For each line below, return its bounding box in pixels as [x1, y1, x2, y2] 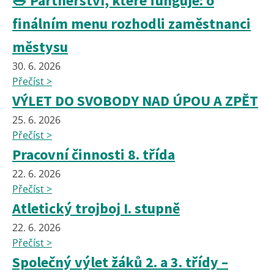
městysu [12, 37, 68, 57]
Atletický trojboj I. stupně [12, 199, 180, 218]
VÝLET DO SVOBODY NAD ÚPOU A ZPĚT [12, 91, 258, 111]
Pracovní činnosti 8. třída [12, 145, 175, 165]
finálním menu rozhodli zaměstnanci [12, 14, 251, 34]
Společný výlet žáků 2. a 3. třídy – [12, 253, 228, 272]
